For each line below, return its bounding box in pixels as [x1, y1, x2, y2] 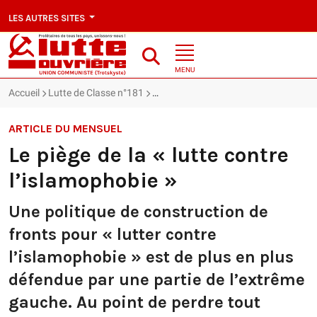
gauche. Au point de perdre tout [8, 292, 260, 313]
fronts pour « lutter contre [8, 224, 217, 245]
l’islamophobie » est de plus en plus [8, 247, 294, 267]
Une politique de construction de [8, 202, 268, 222]
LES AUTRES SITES [8, 12, 87, 23]
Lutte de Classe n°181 [48, 87, 144, 99]
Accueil [8, 87, 40, 99]
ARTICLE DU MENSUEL [8, 122, 122, 136]
